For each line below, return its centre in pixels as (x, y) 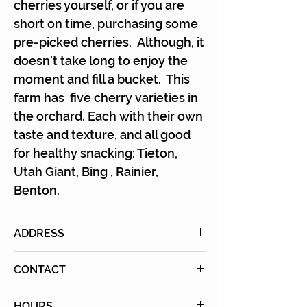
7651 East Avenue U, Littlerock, (103, 261)
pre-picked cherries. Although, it (109, 42)
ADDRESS (39, 233)
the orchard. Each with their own (108, 116)
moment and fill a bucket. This (102, 79)
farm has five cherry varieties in (106, 98)
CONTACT (40, 270)
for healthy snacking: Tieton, (96, 153)
